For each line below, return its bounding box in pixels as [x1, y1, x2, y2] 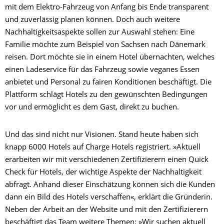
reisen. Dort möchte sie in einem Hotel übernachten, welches [5, 54, 214, 62]
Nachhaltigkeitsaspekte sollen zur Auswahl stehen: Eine [5, 29, 194, 37]
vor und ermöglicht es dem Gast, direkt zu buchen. [5, 104, 179, 112]
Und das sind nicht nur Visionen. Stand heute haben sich [5, 131, 198, 139]
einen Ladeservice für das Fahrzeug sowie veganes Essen [5, 66, 199, 74]
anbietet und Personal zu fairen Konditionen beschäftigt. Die [5, 79, 211, 87]
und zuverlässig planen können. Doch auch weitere [5, 16, 180, 24]
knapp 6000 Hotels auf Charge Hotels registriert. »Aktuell [5, 144, 200, 152]
